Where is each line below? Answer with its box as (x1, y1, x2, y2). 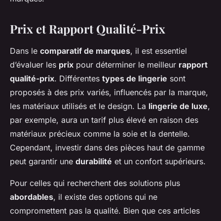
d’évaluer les (10, 60, 59, 70)
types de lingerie (102, 74, 167, 84)
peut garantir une (10, 156, 75, 167)
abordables (10, 192, 53, 202)
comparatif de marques (40, 46, 130, 56)
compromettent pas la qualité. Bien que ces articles (10, 206, 200, 216)
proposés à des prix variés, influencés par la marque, (10, 87, 208, 98)
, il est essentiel (130, 46, 187, 56)
